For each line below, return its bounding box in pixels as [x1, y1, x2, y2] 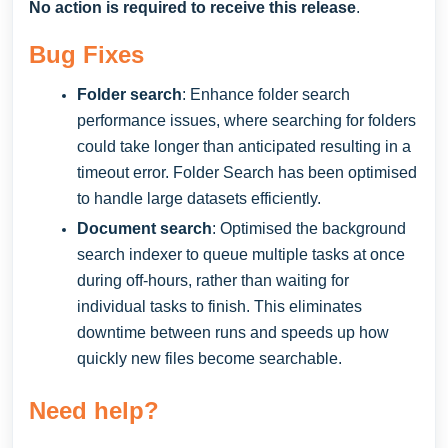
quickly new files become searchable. [77, 350, 346, 367]
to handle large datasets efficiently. [77, 190, 325, 207]
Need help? [29, 397, 159, 424]
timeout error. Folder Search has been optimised [77, 164, 417, 181]
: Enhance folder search [182, 86, 350, 103]
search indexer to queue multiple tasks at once [77, 246, 405, 263]
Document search [77, 220, 212, 237]
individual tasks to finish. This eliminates [77, 298, 362, 315]
